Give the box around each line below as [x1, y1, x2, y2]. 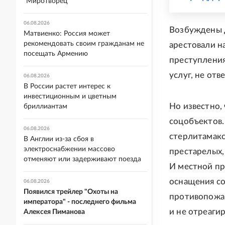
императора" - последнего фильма [24, 198, 136, 205]
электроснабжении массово [24, 146, 115, 153]
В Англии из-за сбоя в [24, 136, 94, 143]
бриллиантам [24, 103, 67, 110]
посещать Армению [24, 50, 88, 57]
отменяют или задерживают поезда [24, 156, 141, 163]
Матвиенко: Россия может [24, 30, 110, 37]
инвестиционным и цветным [24, 93, 117, 100]
